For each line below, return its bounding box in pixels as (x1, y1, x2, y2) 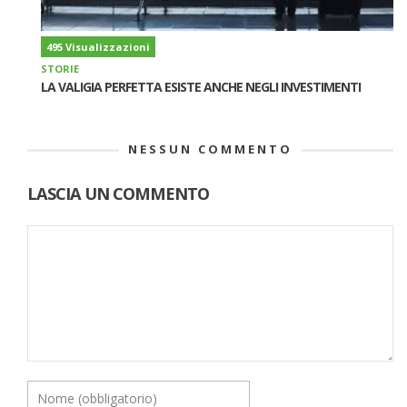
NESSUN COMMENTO (128, 140, 293, 157)
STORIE (41, 61, 79, 75)
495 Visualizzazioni (46, 39, 150, 54)
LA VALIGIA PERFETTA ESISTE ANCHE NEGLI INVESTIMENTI (41, 77, 361, 95)
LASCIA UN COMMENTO (27, 182, 209, 204)
